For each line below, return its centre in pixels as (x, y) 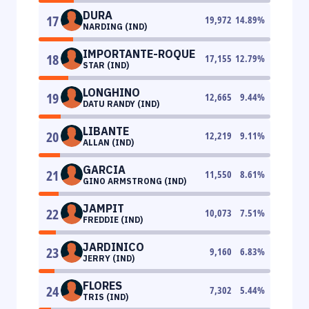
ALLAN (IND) (108, 142)
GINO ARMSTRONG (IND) (134, 181)
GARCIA (104, 169)
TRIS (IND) (106, 297)
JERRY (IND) (109, 258)
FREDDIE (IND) (113, 219)
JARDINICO (113, 247)
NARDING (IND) (115, 26)
